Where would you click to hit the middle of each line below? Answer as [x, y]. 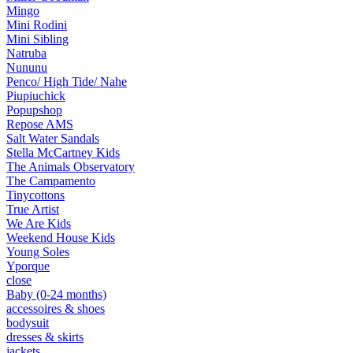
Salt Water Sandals [53, 138]
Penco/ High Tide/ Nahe [67, 82]
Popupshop [34, 110]
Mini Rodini [37, 25]
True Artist [33, 209]
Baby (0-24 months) [56, 294]
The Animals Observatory [71, 167]
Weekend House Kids [61, 238]
